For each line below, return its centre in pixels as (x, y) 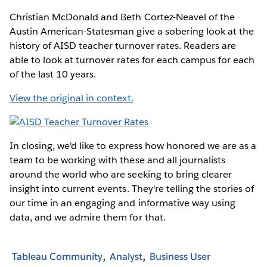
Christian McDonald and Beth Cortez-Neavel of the (122, 17)
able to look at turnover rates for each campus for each (132, 60)
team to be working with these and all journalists (117, 160)
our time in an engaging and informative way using (122, 203)
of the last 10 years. (53, 74)
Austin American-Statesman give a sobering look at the (132, 31)
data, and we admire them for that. (88, 217)
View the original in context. (72, 98)
